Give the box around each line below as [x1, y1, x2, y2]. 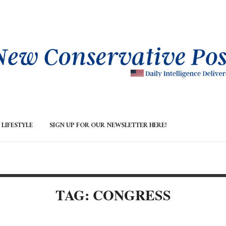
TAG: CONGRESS [55, 185, 171, 206]
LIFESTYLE [2, 120, 33, 133]
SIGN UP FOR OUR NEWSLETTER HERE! [49, 120, 167, 133]
